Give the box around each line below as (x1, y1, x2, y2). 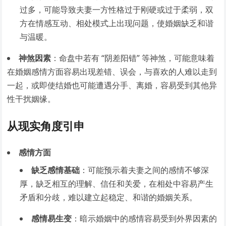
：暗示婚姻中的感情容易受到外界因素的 (72, 213, 217, 224)
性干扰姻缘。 (7, 93, 56, 104)
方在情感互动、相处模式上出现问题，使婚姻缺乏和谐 (20, 18, 214, 29)
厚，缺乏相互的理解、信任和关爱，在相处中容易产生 (20, 178, 214, 189)
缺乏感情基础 (31, 164, 80, 176)
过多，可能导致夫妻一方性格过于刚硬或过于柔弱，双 (20, 4, 214, 15)
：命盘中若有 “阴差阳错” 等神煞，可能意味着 (51, 52, 215, 64)
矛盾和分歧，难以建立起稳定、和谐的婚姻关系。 (20, 192, 198, 203)
